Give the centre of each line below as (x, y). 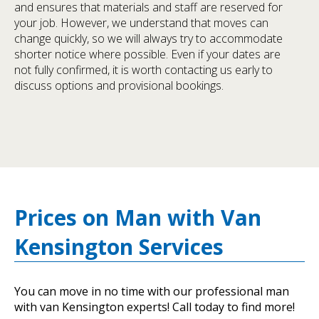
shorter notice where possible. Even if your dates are (147, 54)
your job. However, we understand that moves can (141, 23)
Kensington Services (119, 247)
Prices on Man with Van (138, 218)
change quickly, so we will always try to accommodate (148, 39)
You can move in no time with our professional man (152, 292)
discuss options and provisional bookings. (119, 86)
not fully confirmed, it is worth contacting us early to (143, 70)
